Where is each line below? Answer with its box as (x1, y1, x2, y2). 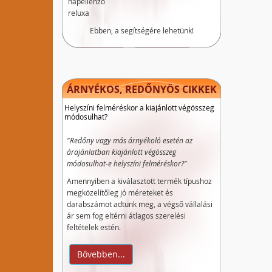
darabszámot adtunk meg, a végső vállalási (67, 199, 212, 209)
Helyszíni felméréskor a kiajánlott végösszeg (64, 103, 214, 112)
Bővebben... (77, 248, 125, 260)
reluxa (68, 8, 89, 18)
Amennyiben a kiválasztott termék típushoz (67, 176, 212, 186)
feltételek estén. (67, 222, 121, 232)
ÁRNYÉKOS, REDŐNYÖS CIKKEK (66, 83, 217, 96)
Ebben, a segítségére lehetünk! (89, 25, 194, 35)
